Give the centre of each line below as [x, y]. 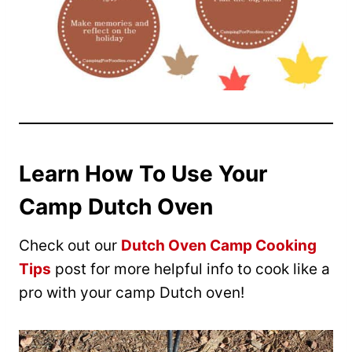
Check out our [70, 245]
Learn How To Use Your [143, 173]
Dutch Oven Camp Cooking [219, 245]
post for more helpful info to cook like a [191, 269]
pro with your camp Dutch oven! [132, 292]
